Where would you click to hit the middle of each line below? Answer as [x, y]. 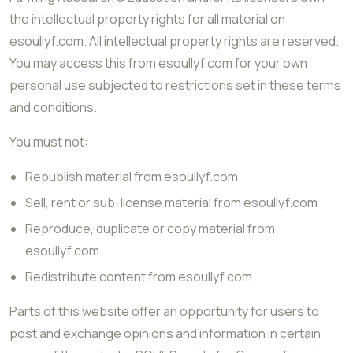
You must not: [49, 142]
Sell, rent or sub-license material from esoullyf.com [171, 203]
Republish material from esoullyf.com [132, 176]
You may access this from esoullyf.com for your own [158, 63]
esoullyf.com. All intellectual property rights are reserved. [174, 41]
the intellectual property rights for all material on [147, 19]
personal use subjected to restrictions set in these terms [175, 85]
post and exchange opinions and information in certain [165, 333]
